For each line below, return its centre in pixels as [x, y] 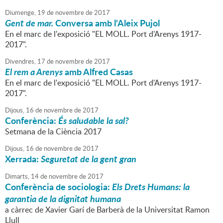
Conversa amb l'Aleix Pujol [107, 23]
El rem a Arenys [34, 72]
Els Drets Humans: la [151, 187]
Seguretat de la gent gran [89, 159]
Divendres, [20, 61]
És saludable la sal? [94, 121]
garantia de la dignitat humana [63, 199]
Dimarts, [17, 176]
